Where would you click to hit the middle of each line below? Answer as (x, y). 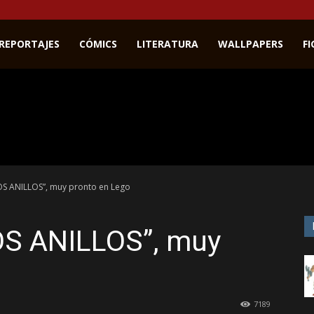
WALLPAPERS (251, 44)
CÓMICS (98, 44)
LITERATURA (168, 44)
